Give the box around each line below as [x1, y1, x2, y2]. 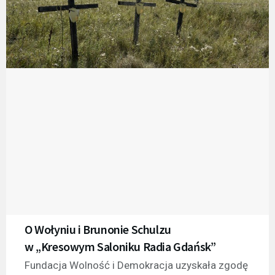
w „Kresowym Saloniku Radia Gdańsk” [25, 239, 216, 255]
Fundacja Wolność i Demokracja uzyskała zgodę [25, 259, 248, 272]
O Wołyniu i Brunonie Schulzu [25, 222, 171, 238]
